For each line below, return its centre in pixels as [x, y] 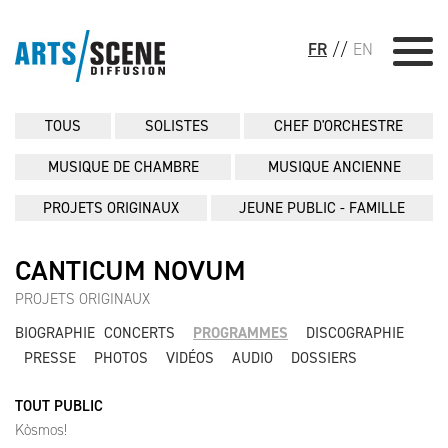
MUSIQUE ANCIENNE [334, 167]
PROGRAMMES [240, 333]
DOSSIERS [324, 358]
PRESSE [50, 358]
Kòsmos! [41, 430]
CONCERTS [139, 333]
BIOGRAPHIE [55, 333]
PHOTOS [121, 358]
